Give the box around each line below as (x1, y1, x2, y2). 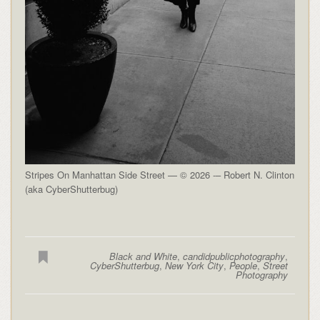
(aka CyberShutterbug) (24, 181, 118, 196)
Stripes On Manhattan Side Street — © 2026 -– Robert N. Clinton (24, 167, 294, 181)
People (229, 258, 258, 272)
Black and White (109, 249, 178, 263)
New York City (165, 258, 224, 272)
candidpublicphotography (183, 249, 286, 263)
